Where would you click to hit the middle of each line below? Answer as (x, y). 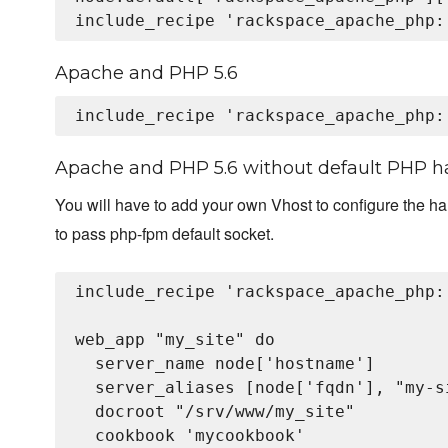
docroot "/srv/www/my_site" (215, 412)
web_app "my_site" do (175, 340)
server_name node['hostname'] (225, 364)
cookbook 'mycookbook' (190, 436)
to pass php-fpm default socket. (164, 234)
